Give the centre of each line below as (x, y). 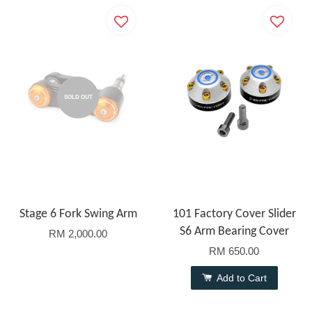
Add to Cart (240, 278)
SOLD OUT (78, 97)
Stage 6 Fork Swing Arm (78, 214)
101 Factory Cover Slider (234, 214)
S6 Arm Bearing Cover (234, 232)
